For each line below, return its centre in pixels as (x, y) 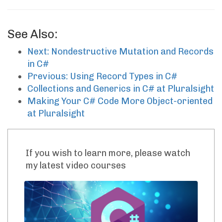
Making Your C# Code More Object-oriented (120, 101)
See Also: (32, 34)
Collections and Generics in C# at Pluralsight (121, 89)
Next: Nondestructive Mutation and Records (120, 52)
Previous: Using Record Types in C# (102, 77)
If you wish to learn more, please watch (108, 153)
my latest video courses (76, 166)
